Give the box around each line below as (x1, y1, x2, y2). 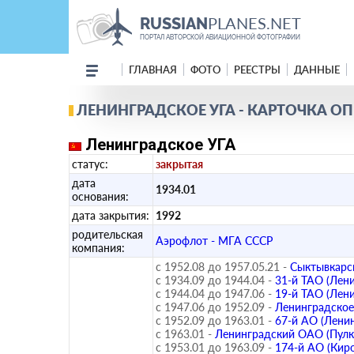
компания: (72, 241, 125, 254)
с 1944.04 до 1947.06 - (156, 287, 272, 300)
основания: (72, 190, 129, 203)
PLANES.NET (208, 13, 301, 32)
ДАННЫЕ (294, 63, 340, 76)
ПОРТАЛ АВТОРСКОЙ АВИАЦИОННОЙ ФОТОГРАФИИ (140, 33, 300, 41)
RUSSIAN (140, 14, 208, 33)
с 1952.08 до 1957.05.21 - (156, 260, 287, 273)
